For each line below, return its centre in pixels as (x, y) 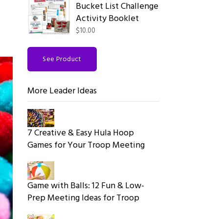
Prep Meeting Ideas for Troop (84, 198)
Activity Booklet (108, 19)
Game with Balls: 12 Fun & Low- (86, 186)
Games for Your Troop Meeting (86, 145)
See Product (62, 59)
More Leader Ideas (62, 91)
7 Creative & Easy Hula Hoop (81, 133)
